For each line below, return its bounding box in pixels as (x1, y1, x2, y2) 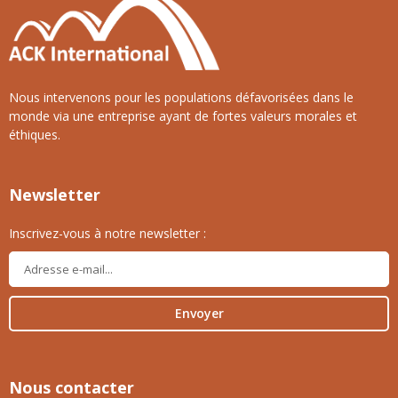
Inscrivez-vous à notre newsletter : (9, 225, 206, 243)
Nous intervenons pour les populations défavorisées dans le (9, 88, 354, 106)
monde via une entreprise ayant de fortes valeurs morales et (9, 107, 357, 124)
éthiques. (9, 125, 60, 143)
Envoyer (174, 304, 224, 322)
